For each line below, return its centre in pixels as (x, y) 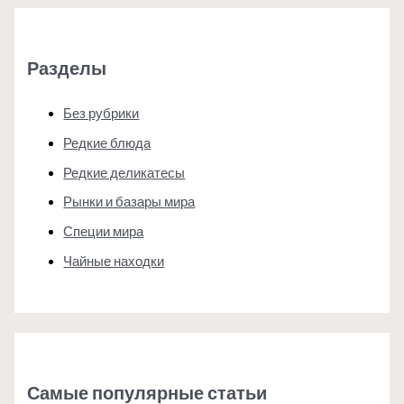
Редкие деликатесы (124, 172)
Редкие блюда (107, 142)
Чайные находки (114, 261)
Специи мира (104, 231)
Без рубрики (101, 114)
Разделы (67, 67)
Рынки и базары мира (129, 202)
